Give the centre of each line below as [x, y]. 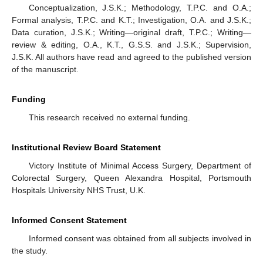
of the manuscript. [45, 70]
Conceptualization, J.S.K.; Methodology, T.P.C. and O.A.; [140, 8]
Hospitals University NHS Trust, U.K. [79, 190]
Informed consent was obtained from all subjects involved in [140, 239]
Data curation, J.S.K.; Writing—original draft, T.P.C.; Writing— [131, 33]
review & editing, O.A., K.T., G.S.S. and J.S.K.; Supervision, [131, 45]
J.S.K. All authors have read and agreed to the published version [131, 57]
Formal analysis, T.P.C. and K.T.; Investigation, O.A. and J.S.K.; [131, 20]
